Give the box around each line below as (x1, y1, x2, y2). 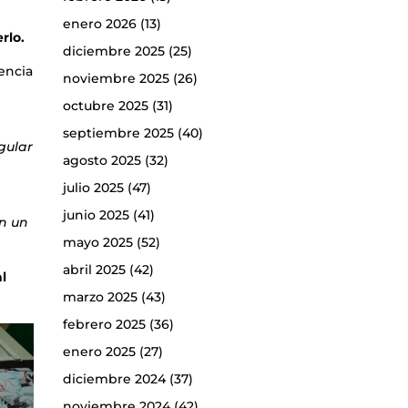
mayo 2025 (62, 234, 133, 251)
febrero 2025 (62, 316, 146, 333)
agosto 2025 (62, 152, 141, 169)
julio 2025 (62, 179, 124, 197)
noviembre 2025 (62, 70, 169, 87)
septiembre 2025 (62, 125, 174, 142)
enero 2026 (62, 15, 137, 33)
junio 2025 (62, 207, 129, 224)
